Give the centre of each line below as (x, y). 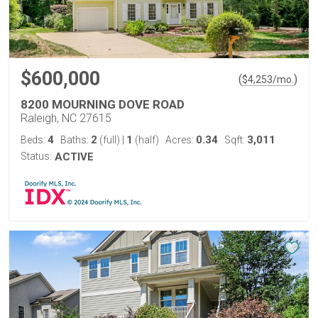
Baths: (76, 140)
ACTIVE (74, 157)
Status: (36, 156)
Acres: (181, 140)
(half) (146, 140)
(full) (110, 140)
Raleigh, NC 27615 (66, 118)
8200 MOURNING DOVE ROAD (103, 104)
